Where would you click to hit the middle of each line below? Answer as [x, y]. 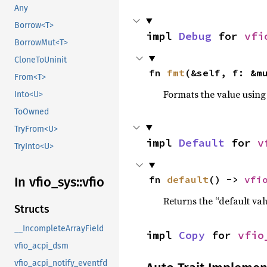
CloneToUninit [41, 60]
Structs [32, 209]
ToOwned [32, 112]
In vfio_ [36, 182]
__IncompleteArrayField [59, 229]
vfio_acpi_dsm [41, 246]
